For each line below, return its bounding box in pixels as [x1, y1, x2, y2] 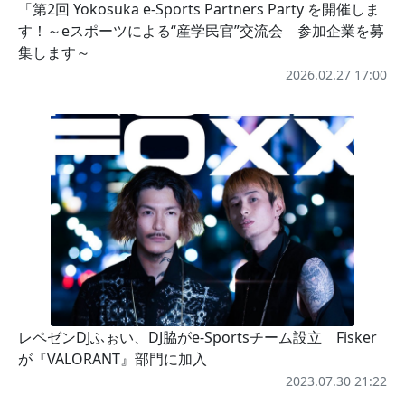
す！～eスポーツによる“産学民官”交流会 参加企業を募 [18, 21, 384, 42]
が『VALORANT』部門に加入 [18, 349, 207, 370]
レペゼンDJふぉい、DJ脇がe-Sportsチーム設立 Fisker [18, 327, 377, 348]
